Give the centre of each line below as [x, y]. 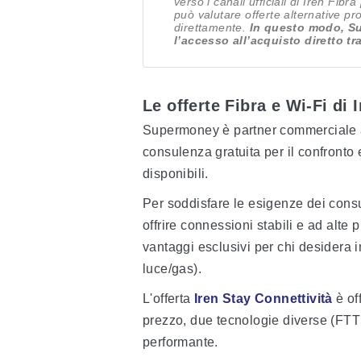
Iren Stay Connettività [266, 299]
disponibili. [176, 174]
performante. [180, 342]
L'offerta [168, 299]
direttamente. [212, 27]
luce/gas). [172, 269]
